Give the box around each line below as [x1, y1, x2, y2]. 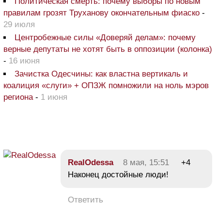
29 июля [3, 19, 35, 29]
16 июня [9, 56, 40, 65]
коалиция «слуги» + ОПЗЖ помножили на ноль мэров [3, 80, 209, 90]
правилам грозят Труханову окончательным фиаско [3, 8, 200, 17]
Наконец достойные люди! [68, 170, 169, 179]
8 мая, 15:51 [123, 157, 169, 167]
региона [3, 92, 33, 102]
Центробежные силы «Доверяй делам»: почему [15, 32, 196, 42]
